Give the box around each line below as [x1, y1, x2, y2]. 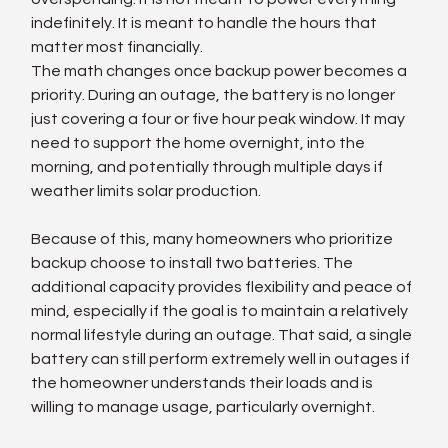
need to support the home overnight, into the [31, 134, 369, 151]
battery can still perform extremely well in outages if [31, 350, 414, 367]
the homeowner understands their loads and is [31, 374, 377, 391]
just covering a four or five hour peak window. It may [31, 110, 409, 127]
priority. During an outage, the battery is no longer [31, 86, 399, 103]
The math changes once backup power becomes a [31, 62, 411, 79]
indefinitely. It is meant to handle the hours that [31, 14, 381, 31]
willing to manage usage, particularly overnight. [31, 398, 376, 415]
